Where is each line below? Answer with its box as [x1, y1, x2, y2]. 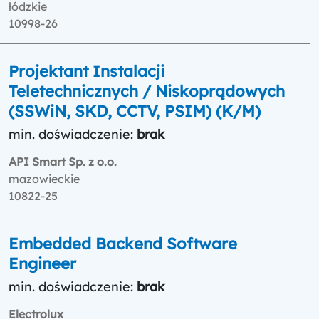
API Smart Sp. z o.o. [9, 154, 117, 169]
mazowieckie [9, 171, 80, 186]
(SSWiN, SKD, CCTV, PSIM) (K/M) [9, 100, 261, 121]
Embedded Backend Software [9, 233, 237, 253]
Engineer [9, 253, 76, 273]
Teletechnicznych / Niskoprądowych [9, 80, 285, 101]
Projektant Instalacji [9, 61, 164, 81]
